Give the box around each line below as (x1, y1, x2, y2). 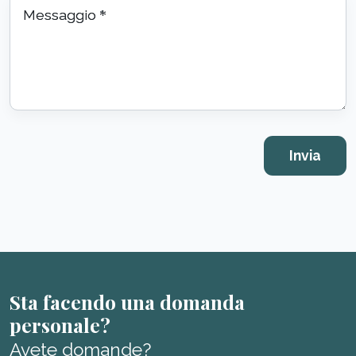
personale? (10, 311, 110, 339)
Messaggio (23, 6, 99, 24)
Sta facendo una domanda (10, 288, 245, 315)
